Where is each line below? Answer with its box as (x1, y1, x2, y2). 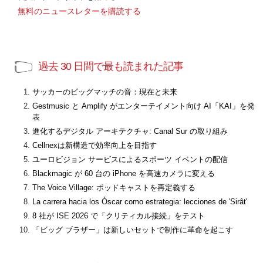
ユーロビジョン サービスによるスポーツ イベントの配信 (32, 155, 228, 164)
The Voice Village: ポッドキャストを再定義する (32, 183, 195, 193)
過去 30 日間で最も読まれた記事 (38, 60, 183, 73)
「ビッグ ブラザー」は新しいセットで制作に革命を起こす (32, 225, 233, 235)
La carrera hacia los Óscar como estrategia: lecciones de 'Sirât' (32, 197, 247, 207)
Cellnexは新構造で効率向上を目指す (32, 141, 157, 150)
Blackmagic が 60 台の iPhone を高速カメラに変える (32, 169, 215, 178)
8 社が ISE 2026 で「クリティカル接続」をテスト (32, 211, 205, 221)
